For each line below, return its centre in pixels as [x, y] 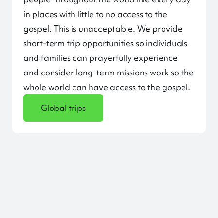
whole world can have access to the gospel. [107, 87]
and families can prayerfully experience [100, 58]
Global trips [63, 108]
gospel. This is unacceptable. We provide [103, 28]
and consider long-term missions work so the [109, 72]
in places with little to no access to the [95, 14]
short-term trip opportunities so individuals [105, 43]
